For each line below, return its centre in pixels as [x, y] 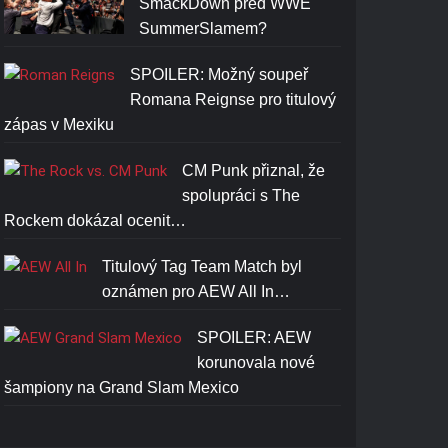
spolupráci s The [241, 195]
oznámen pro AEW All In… [196, 291]
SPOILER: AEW [254, 337]
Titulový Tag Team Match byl [202, 266]
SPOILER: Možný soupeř [219, 74]
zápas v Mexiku [59, 124]
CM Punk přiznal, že [254, 170]
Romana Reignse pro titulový [233, 99]
